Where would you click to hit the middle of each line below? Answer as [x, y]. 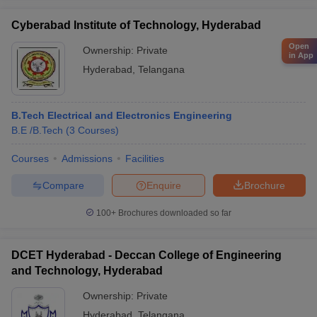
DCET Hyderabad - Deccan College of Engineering [146, 255]
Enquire [164, 185]
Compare [63, 185]
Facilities [145, 158]
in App [301, 55]
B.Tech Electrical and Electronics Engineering [122, 115]
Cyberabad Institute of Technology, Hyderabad [136, 25]
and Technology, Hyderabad [87, 271]
